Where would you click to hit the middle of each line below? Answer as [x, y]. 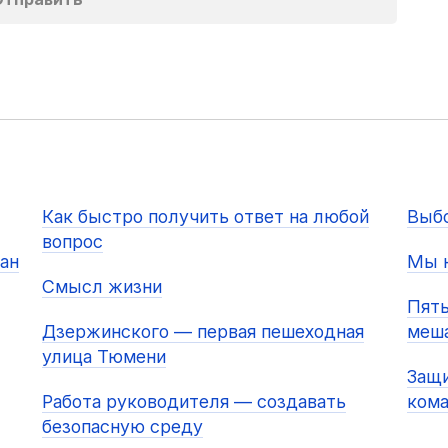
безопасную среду [122, 427]
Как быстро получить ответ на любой [205, 217]
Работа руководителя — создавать [193, 402]
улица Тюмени [103, 357]
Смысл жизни [101, 287]
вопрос [72, 242]
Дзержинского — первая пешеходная [202, 332]
